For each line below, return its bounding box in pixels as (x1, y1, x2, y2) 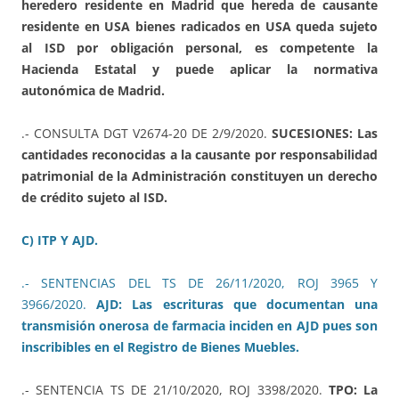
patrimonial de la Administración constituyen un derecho (21, 167, 378, 184)
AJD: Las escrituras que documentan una (96, 295, 379, 313)
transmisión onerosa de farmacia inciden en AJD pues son (21, 316, 378, 334)
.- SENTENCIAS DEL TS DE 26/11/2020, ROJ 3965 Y (21, 273, 378, 291)
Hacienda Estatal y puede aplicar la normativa (21, 60, 378, 77)
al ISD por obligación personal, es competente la (21, 38, 378, 56)
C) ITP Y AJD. (21, 231, 98, 248)
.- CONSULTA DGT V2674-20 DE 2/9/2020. (21, 124, 272, 142)
